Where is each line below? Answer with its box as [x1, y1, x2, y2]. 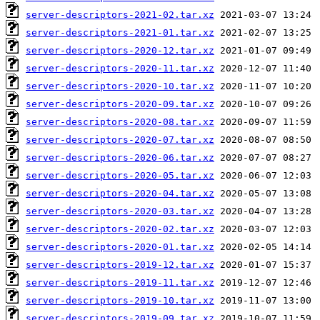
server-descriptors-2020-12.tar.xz [26, 44, 214, 56]
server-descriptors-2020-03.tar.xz [26, 205, 214, 216]
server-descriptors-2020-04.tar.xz [26, 187, 214, 199]
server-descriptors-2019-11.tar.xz [26, 276, 214, 288]
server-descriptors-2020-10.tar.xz [26, 80, 214, 91]
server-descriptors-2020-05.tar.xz [26, 169, 214, 181]
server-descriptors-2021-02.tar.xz [26, 9, 214, 20]
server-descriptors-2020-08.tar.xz [26, 116, 214, 127]
